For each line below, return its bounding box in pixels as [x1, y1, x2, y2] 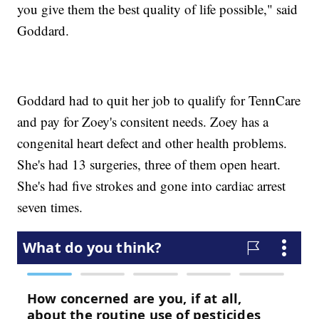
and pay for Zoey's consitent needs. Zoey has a [17, 113, 269, 131]
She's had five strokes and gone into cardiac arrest [17, 177, 286, 195]
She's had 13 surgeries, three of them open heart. [17, 155, 281, 174]
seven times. [17, 198, 83, 216]
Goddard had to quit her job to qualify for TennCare [17, 91, 301, 110]
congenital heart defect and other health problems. [17, 134, 288, 152]
